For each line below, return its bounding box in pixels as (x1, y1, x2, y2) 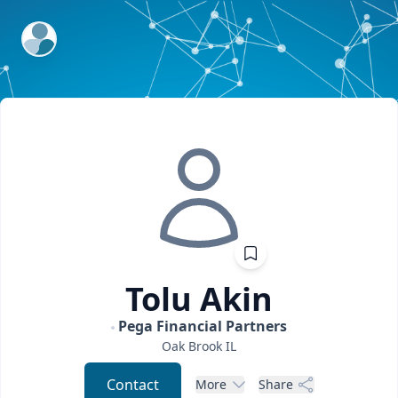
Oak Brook (162, 338, 222, 354)
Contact (106, 375, 159, 394)
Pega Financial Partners (118, 316, 287, 336)
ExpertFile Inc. (22, 23, 115, 43)
